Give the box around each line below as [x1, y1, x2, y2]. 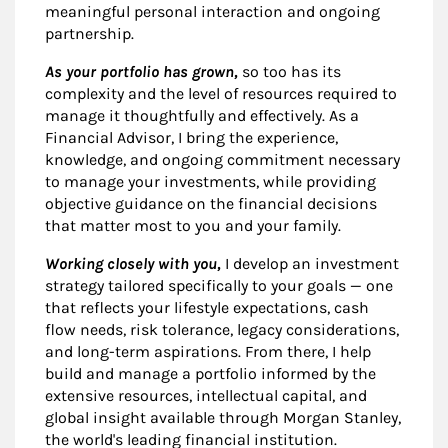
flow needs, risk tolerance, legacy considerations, [45, 320, 399, 340]
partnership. [45, 24, 134, 44]
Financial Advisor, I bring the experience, [45, 128, 338, 148]
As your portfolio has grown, [45, 62, 238, 82]
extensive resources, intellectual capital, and [45, 386, 367, 406]
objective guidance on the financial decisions [45, 194, 377, 214]
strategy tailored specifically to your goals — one [45, 276, 393, 296]
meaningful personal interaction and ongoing [45, 2, 380, 22]
